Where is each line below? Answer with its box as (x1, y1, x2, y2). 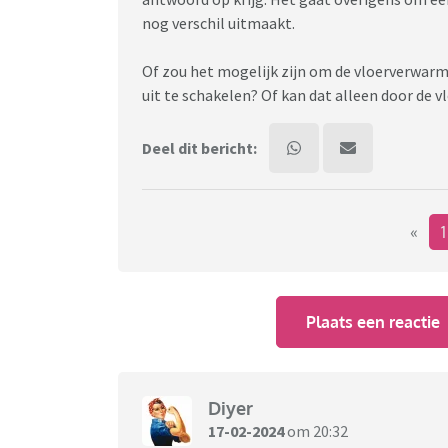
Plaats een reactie (306, 311, 441, 332)
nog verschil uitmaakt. (142, 13, 295, 34)
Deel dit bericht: (142, 138, 257, 159)
